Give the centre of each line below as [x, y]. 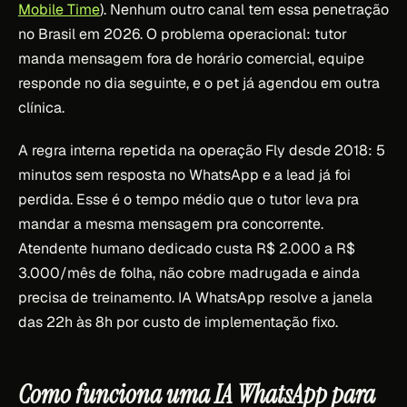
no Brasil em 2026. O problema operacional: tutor [183, 34]
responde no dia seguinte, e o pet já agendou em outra [199, 83]
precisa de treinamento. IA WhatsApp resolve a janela [195, 297]
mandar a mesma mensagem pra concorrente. [171, 223]
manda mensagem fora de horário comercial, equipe [191, 58]
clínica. [41, 107]
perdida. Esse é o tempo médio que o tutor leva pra [189, 199]
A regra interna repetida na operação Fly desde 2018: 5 [202, 150]
